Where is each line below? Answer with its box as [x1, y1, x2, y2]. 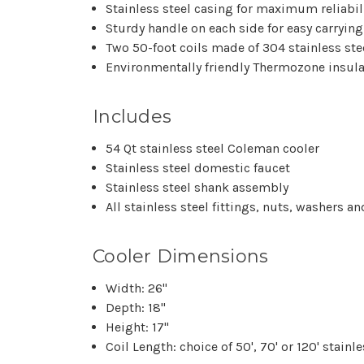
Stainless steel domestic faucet [106, 159, 291, 175]
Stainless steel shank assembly [106, 179, 289, 195]
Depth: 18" [106, 299, 167, 315]
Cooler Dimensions [93, 245, 269, 267]
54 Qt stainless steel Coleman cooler [106, 140, 320, 156]
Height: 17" [106, 318, 170, 335]
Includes [93, 105, 171, 128]
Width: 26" [106, 279, 168, 296]
